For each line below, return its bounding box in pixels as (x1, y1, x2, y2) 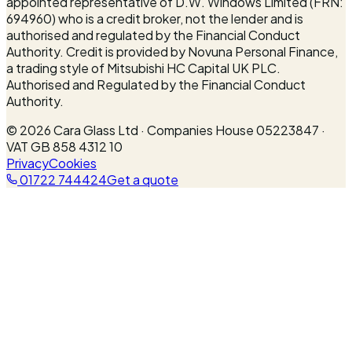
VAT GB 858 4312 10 (6, 137, 123, 155)
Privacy (6, 154, 49, 171)
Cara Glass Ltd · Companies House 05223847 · (51, 121, 325, 138)
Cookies (49, 154, 97, 171)
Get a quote (107, 170, 178, 188)
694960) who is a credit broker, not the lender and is (6, 9, 303, 27)
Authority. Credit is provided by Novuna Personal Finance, (6, 42, 338, 60)
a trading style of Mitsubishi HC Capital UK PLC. (6, 59, 280, 76)
